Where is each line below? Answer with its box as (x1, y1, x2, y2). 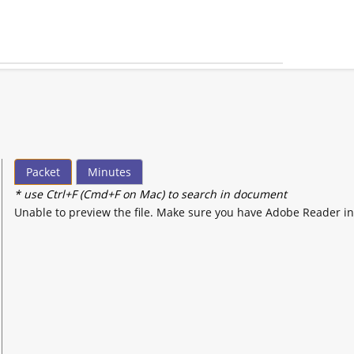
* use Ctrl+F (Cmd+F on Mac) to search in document (14, 186, 287, 201)
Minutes (88, 164, 132, 179)
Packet (26, 164, 60, 179)
